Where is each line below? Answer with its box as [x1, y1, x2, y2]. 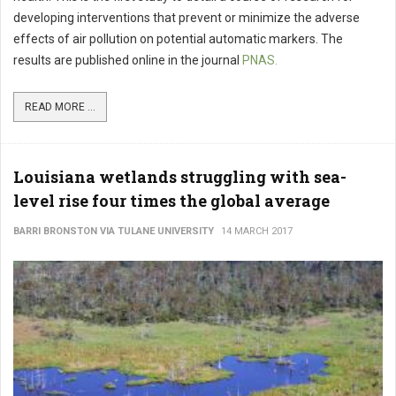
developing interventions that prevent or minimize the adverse [13, 11, 360, 25]
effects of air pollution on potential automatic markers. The [13, 32, 343, 46]
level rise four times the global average [13, 190, 330, 211]
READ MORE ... [25, 101, 95, 113]
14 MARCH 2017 [221, 225, 293, 237]
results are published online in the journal [13, 53, 242, 67]
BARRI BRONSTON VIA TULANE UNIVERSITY [13, 225, 214, 237]
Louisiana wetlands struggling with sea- [13, 166, 346, 187]
